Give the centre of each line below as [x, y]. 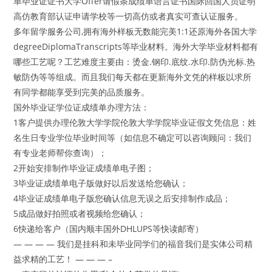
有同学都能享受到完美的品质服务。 [82, 92]
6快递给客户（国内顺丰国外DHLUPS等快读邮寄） [109, 229]
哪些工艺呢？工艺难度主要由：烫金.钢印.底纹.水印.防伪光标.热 [134, 62]
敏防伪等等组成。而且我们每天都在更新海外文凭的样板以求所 [133, 77]
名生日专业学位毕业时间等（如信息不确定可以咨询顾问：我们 [133, 138]
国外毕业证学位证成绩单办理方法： [82, 107]
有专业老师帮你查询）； [60, 153]
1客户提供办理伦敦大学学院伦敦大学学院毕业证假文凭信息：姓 [135, 123]
